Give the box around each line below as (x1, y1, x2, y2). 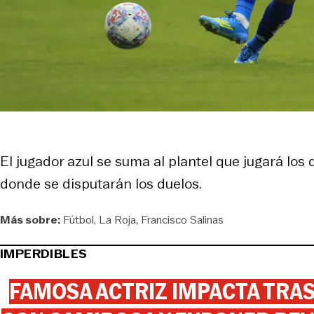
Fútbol (63, 211, 94, 228)
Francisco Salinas (141, 211, 224, 228)
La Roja (99, 211, 136, 228)
